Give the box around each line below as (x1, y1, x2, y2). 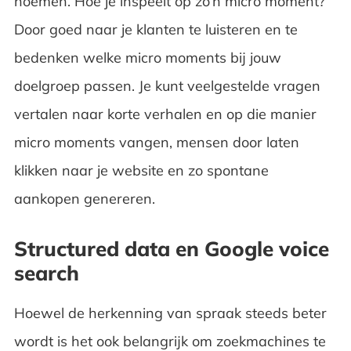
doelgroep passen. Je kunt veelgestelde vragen (13, 76, 320, 95)
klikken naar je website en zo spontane (13, 161, 269, 179)
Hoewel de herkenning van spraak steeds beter (13, 303, 327, 322)
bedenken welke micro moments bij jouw (13, 48, 281, 67)
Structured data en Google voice (13, 235, 329, 262)
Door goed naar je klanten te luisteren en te (13, 20, 298, 38)
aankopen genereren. (13, 189, 159, 208)
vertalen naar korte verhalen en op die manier (13, 104, 317, 123)
